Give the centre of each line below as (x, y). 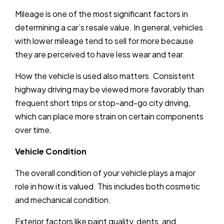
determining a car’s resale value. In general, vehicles (109, 27)
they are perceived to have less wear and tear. (100, 54)
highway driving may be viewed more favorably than (109, 89)
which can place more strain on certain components (109, 116)
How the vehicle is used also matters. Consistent (105, 75)
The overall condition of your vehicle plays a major (105, 172)
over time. (33, 129)
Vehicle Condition (51, 151)
